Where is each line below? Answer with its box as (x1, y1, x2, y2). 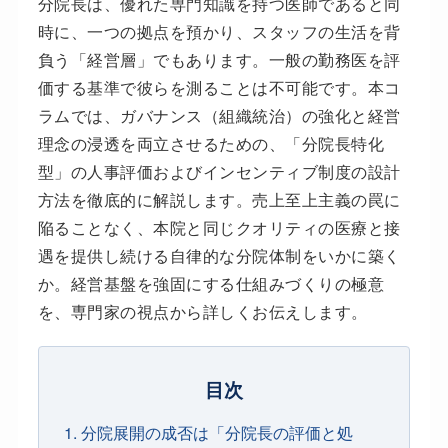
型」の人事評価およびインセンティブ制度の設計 (37, 160, 401, 184)
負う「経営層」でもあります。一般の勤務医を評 (37, 48, 401, 72)
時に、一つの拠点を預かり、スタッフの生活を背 (37, 20, 401, 44)
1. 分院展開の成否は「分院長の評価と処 (63, 421, 353, 445)
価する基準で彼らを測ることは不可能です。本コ (37, 76, 401, 100)
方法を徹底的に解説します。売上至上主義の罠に (37, 188, 401, 212)
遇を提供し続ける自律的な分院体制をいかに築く (37, 244, 401, 268)
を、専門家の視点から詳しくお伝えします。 (37, 300, 368, 324)
